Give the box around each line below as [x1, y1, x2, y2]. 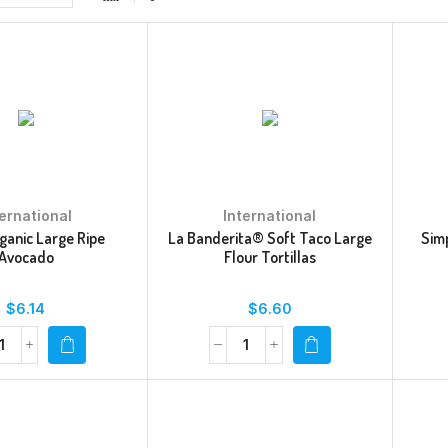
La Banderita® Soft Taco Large [167, 227, 372, 248]
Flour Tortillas [223, 246, 316, 267]
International [223, 206, 317, 224]
